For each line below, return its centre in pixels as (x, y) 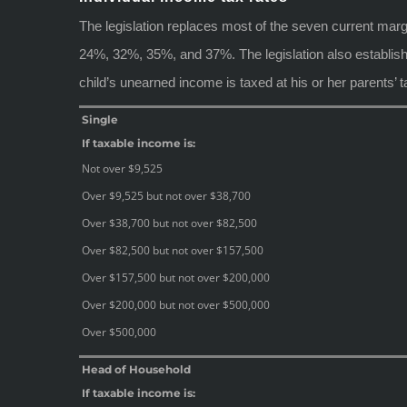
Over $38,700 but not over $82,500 (169, 223)
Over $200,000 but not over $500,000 (176, 304)
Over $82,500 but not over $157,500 (173, 250)
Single (100, 119)
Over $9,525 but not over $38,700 (166, 195)
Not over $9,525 (122, 168)
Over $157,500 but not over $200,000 (176, 277)
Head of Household (136, 369)
